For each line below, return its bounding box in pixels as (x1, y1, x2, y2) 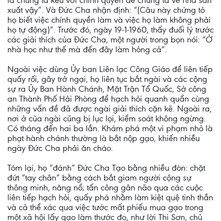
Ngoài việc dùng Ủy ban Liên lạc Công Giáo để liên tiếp (7, 64, 213, 74)
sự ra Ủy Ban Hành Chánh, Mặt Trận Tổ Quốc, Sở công (7, 84, 206, 94)
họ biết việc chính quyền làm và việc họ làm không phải (7, 15, 211, 25)
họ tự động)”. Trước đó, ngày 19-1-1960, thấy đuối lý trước (7, 25, 214, 35)
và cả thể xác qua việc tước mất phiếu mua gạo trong (7, 202, 203, 212)
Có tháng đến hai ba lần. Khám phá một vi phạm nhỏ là (7, 123, 213, 133)
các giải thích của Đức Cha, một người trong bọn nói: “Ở (7, 35, 213, 44)
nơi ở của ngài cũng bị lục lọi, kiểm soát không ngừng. (7, 113, 206, 123)
